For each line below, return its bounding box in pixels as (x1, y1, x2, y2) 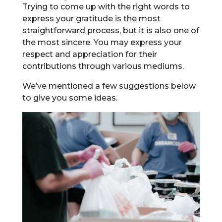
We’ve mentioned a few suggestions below (22, 81, 196, 91)
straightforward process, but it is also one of (22, 26, 199, 36)
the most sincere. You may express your (22, 38, 182, 48)
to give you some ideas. (22, 93, 117, 103)
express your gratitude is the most (22, 14, 161, 24)
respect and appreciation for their (22, 50, 157, 59)
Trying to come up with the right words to (22, 2, 190, 12)
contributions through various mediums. (22, 61, 184, 71)
